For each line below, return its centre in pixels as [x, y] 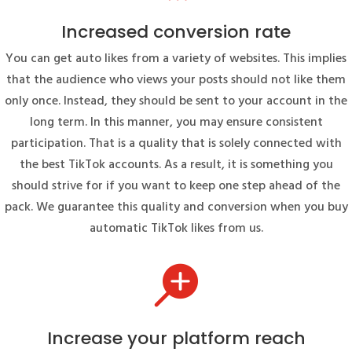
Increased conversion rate [176, 31]
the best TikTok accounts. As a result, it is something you [176, 165]
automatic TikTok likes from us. [176, 228]
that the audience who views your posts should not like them [176, 80]
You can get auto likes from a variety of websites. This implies [176, 59]
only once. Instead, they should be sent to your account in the [176, 101]
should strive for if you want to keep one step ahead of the [176, 186]
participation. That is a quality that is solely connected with [176, 143]
